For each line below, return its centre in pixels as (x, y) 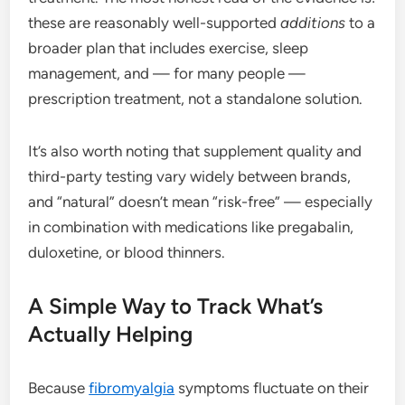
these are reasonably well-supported (155, 22)
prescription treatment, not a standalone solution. (196, 98)
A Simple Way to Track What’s (176, 306)
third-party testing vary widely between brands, (190, 176)
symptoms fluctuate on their (272, 387)
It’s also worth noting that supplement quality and (195, 151)
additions (313, 22)
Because (59, 387)
